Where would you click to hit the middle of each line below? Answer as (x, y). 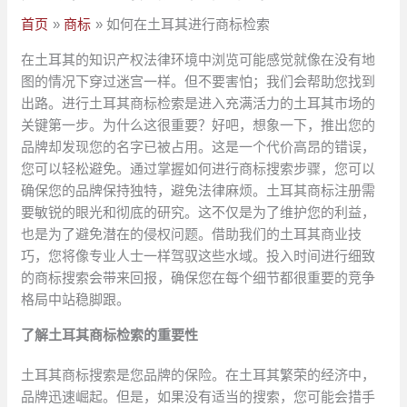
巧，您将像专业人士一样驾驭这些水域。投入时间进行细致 (199, 256)
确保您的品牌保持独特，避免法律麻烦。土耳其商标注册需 (199, 191)
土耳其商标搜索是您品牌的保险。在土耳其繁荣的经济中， (199, 375)
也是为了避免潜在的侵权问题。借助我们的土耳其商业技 (192, 234)
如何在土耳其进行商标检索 (189, 25)
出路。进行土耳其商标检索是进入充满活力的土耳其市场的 (199, 104)
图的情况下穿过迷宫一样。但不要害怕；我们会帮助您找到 (199, 82)
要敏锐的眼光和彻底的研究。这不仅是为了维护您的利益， (199, 213)
